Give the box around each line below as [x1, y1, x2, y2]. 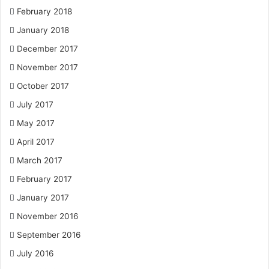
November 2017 [17, 62, 78, 72]
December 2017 [17, 44, 78, 53]
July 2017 [17, 100, 53, 109]
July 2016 [17, 249, 54, 258]
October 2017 [17, 81, 69, 91]
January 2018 [17, 25, 69, 35]
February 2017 [17, 174, 72, 184]
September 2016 [17, 230, 81, 240]
